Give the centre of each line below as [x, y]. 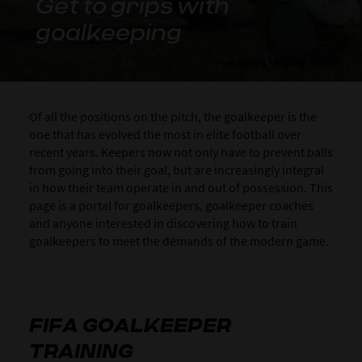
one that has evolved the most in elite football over [165, 134]
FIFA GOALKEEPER [130, 325]
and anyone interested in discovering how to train [163, 223]
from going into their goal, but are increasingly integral [176, 170]
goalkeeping [109, 32]
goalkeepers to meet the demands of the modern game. [179, 241]
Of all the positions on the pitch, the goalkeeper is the [173, 116]
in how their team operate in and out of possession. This [181, 187]
